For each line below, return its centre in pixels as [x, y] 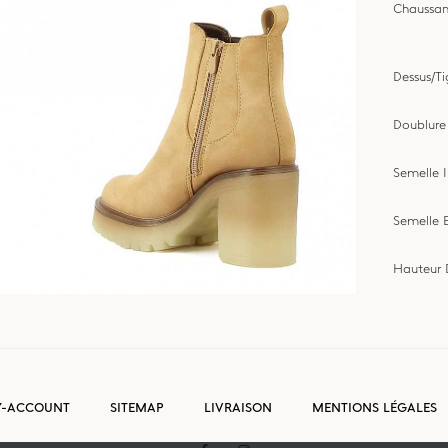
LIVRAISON [238, 407]
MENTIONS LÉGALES [374, 407]
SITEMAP [137, 407]
